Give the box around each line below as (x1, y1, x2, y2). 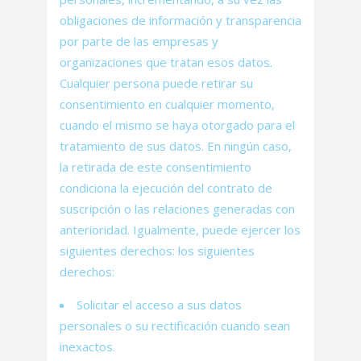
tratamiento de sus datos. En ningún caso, (60, 138, 292, 154)
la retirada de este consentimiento (60, 159, 251, 175)
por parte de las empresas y (60, 33, 218, 49)
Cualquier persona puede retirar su (60, 75, 253, 91)
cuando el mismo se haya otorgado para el (60, 117, 295, 133)
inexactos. (60, 338, 115, 355)
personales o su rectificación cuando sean (60, 317, 290, 334)
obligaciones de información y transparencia (60, 12, 301, 28)
